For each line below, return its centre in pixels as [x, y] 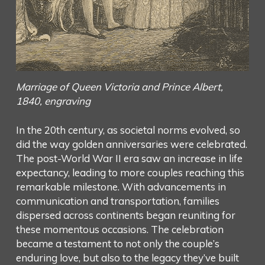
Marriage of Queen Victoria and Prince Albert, [119, 86]
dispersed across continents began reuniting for [125, 215]
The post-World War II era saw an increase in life [129, 159]
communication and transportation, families [117, 201]
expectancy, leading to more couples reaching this [130, 173]
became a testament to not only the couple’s [117, 244]
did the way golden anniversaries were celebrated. [131, 144]
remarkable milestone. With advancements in [121, 187]
